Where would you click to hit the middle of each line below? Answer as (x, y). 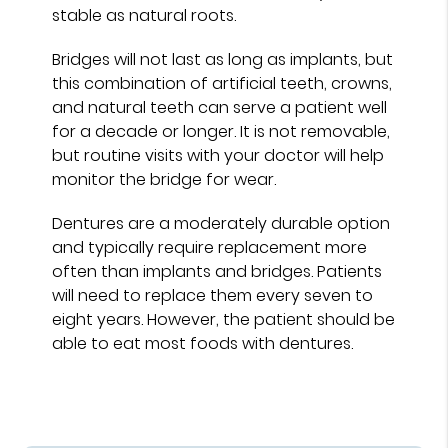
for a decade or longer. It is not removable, (221, 131)
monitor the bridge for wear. (164, 179)
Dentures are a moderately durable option (221, 223)
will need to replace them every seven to (213, 295)
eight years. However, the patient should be (224, 319)
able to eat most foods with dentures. (203, 343)
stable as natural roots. (144, 15)
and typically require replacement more (210, 247)
